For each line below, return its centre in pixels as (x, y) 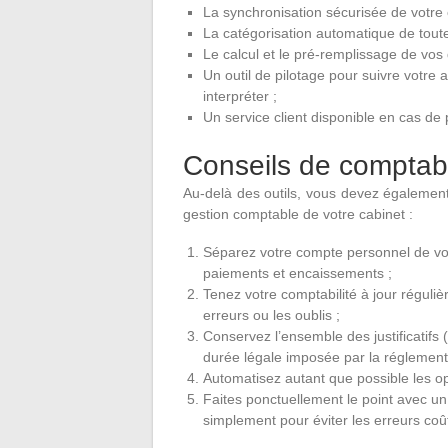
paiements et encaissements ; (297, 272)
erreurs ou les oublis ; (271, 314)
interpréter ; (240, 95)
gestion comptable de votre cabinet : (298, 213)
